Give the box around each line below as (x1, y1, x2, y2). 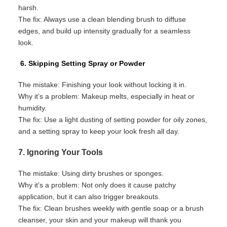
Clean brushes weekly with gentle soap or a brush (42, 204, 204, 212)
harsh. (18, 3, 39, 12)
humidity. (18, 103, 47, 112)
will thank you (138, 215, 181, 224)
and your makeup (78, 215, 136, 224)
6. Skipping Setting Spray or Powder (20, 59, 145, 68)
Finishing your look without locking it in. (60, 80, 186, 89)
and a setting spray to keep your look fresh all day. (18, 127, 179, 135)
